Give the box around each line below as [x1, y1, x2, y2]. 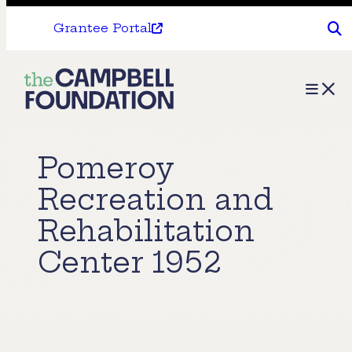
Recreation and [38, 181, 273, 218]
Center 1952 [38, 244, 222, 280]
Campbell [24, 100, 114, 124]
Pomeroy [38, 150, 174, 186]
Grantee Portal [53, 20, 152, 35]
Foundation [24, 130, 127, 154]
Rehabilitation [38, 213, 255, 249]
